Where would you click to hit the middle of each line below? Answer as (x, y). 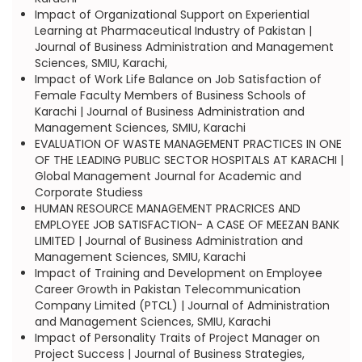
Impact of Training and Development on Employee (178, 273)
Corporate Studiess (88, 192)
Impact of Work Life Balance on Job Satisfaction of (178, 79)
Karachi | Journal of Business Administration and (169, 112)
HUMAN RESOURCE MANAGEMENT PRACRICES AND (167, 208)
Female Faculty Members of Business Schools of (170, 95)
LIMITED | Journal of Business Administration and (168, 241)
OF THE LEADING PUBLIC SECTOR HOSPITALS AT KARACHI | (189, 160)
